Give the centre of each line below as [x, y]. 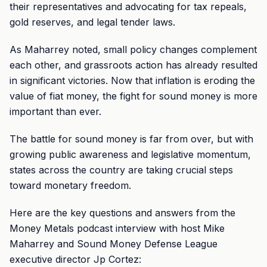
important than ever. [55, 111]
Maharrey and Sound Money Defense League [114, 244]
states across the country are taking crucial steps [121, 170]
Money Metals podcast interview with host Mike [117, 228]
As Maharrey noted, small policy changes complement [133, 49]
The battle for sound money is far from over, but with [131, 139]
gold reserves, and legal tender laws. [92, 22]
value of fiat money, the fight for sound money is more [133, 96]
